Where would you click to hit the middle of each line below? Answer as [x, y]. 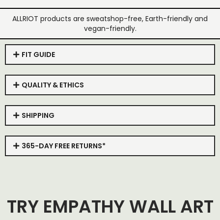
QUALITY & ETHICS [53, 85]
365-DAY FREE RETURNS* [63, 146]
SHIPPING [38, 115]
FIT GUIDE [38, 55]
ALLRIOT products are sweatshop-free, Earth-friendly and [110, 19]
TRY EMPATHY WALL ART [110, 206]
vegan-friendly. [110, 28]
